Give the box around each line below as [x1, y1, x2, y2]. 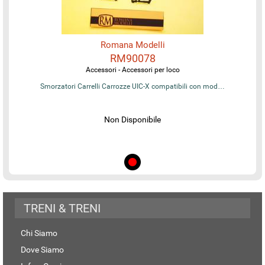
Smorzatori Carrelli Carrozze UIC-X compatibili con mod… [40, 82, 225, 91]
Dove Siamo [21, 244, 64, 254]
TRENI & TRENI [24, 201, 101, 215]
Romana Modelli [100, 39, 165, 50]
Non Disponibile [104, 114, 161, 124]
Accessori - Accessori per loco [85, 65, 180, 74]
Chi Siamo [21, 228, 57, 238]
